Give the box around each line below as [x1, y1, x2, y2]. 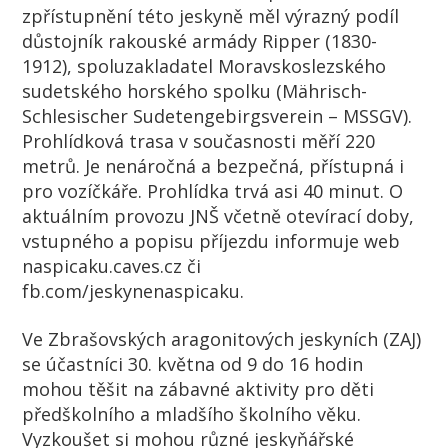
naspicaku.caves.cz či [22, 254, 202, 279]
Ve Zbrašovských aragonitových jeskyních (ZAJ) [22, 326, 422, 351]
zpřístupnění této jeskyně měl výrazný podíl [22, 4, 400, 29]
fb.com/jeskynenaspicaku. [22, 279, 245, 304]
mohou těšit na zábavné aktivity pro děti [22, 376, 375, 401]
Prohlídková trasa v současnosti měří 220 [22, 129, 376, 154]
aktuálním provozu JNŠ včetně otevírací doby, [22, 204, 415, 229]
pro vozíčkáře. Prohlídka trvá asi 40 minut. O [22, 179, 404, 204]
